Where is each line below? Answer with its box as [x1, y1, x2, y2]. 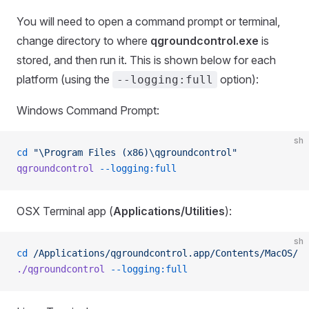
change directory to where [17, 34, 150, 48]
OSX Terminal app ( [17, 204, 113, 218]
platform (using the [17, 72, 112, 86]
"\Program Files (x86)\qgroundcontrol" [28, 147, 237, 158]
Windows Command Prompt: [17, 103, 159, 117]
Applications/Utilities [113, 204, 225, 218]
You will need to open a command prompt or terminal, [17, 14, 280, 28]
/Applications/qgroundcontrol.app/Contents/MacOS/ [28, 248, 298, 259]
